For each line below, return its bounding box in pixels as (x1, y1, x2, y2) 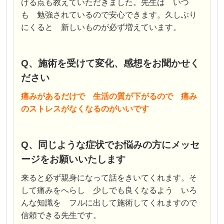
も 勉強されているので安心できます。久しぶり (21, 10, 197, 19)
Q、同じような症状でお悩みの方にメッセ (21, 139, 200, 150)
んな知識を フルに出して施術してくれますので (21, 198, 197, 207)
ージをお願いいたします (21, 154, 126, 165)
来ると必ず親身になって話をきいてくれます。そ (21, 173, 197, 182)
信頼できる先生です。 (21, 211, 101, 220)
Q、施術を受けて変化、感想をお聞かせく (21, 58, 200, 69)
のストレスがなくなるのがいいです (21, 104, 149, 113)
